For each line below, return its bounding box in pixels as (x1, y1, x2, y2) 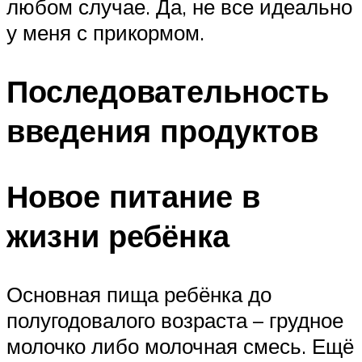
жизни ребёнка (6, 216, 229, 256)
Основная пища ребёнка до (6, 280, 271, 307)
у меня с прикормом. (6, 19, 204, 46)
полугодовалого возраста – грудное (6, 306, 343, 333)
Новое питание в (6, 176, 260, 217)
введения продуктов (6, 111, 318, 151)
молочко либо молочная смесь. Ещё (6, 332, 354, 359)
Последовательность (6, 71, 329, 112)
